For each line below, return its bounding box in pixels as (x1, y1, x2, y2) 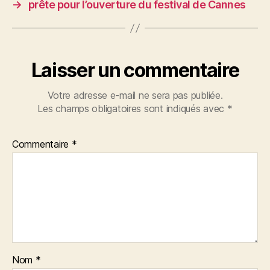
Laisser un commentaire (31, 58, 239, 83)
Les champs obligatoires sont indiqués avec (37, 102, 227, 115)
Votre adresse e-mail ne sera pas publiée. (47, 89, 223, 102)
